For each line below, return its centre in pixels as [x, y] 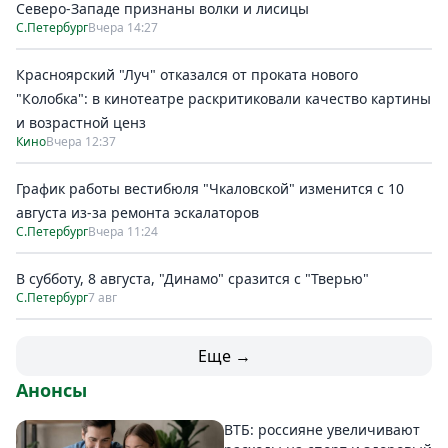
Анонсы [51, 390]
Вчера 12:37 [81, 141]
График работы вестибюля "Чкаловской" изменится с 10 [210, 188]
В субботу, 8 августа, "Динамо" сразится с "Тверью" [192, 278]
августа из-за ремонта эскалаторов [137, 212]
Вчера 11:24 [123, 231]
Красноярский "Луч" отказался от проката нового [187, 74]
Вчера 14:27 [123, 27]
